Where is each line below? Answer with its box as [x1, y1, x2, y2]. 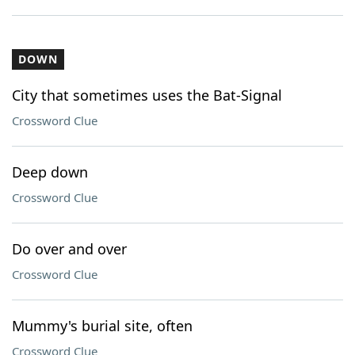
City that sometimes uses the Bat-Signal [12, 86, 282, 105]
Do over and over [12, 239, 127, 258]
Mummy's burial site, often [12, 316, 193, 335]
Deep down [12, 162, 88, 181]
